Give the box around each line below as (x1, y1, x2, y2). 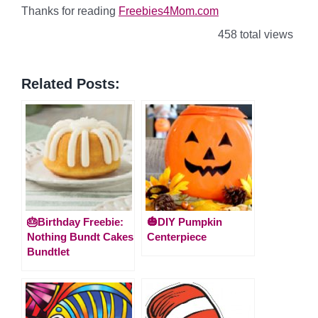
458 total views (215, 28, 293, 40)
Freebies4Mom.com (119, 4, 219, 17)
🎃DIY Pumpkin (147, 215, 222, 228)
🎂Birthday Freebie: (27, 215, 124, 228)
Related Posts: (21, 75, 120, 92)
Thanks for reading (21, 4, 119, 17)
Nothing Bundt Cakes (27, 230, 133, 243)
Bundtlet (27, 245, 70, 258)
